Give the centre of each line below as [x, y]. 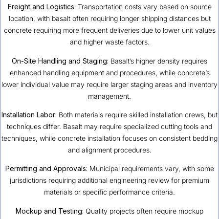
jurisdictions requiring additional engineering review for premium [109, 180]
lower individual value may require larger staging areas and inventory [109, 84]
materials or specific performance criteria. [109, 192]
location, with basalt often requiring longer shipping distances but [109, 19]
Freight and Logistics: [42, 7]
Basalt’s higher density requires [158, 61]
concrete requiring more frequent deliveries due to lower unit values [109, 30]
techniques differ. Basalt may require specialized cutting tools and [109, 127]
